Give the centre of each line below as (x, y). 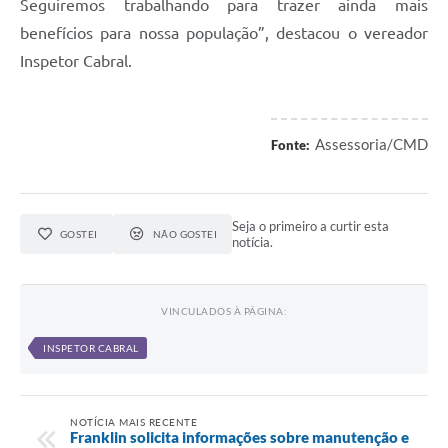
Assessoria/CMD (371, 144)
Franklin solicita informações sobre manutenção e (239, 436)
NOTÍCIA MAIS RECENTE (133, 421)
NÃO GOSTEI (185, 234)
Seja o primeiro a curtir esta (311, 226)
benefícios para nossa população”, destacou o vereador (224, 33)
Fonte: (290, 145)
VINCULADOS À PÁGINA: (224, 311)
